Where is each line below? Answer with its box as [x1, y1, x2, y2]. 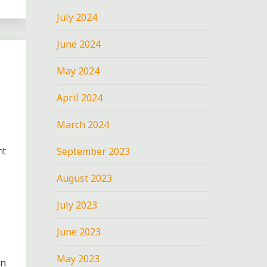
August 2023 [57, 171, 113, 185]
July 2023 [57, 198, 98, 212]
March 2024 [57, 117, 110, 131]
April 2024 [57, 91, 103, 104]
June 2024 [57, 37, 101, 51]
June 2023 [57, 225, 101, 238]
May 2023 [57, 252, 100, 265]
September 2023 [57, 144, 131, 158]
